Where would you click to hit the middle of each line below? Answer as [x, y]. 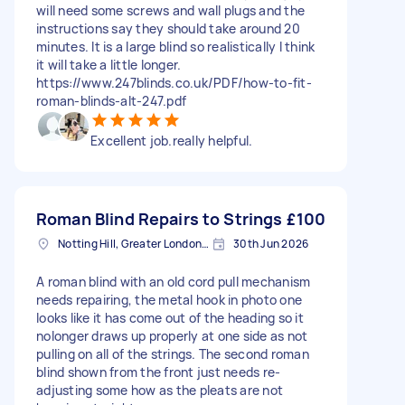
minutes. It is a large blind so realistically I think [176, 47]
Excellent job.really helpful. [172, 141]
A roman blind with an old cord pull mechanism [174, 282]
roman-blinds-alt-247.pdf [111, 101]
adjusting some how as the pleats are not [160, 390]
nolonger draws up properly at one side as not [172, 336]
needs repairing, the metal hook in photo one [169, 300]
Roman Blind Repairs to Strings [160, 219]
